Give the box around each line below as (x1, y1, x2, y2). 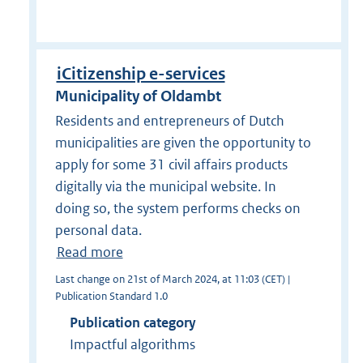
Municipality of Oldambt (54, 87, 221, 106)
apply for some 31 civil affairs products (54, 155, 288, 173)
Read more (56, 242, 123, 261)
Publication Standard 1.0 (54, 288, 168, 303)
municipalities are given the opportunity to (54, 133, 311, 152)
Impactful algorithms (69, 335, 195, 353)
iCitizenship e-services (56, 63, 225, 84)
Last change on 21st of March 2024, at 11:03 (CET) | (54, 271, 290, 286)
